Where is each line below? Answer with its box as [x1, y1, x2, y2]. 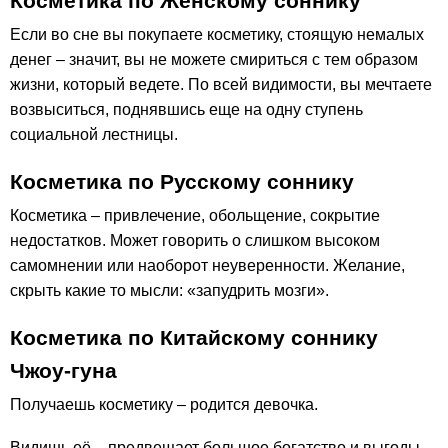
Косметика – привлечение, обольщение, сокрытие [10, 207, 380, 225]
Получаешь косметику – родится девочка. [10, 396, 318, 414]
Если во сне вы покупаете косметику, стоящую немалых [10, 25, 424, 43]
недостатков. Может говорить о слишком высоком [10, 232, 380, 250]
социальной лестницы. [10, 125, 178, 143]
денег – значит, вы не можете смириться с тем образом [10, 50, 418, 68]
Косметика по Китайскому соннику [10, 325, 378, 349]
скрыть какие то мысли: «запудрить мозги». [10, 282, 329, 300]
